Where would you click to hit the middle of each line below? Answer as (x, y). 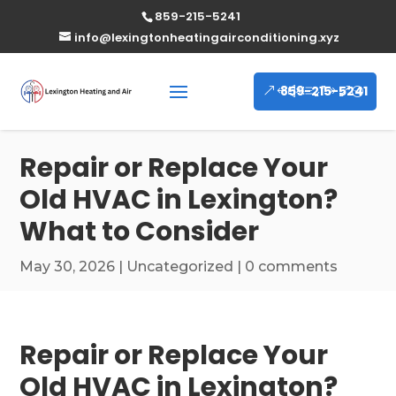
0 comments (292, 267)
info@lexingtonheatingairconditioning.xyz (207, 38)
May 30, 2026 (68, 267)
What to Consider (140, 232)
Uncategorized (180, 267)
